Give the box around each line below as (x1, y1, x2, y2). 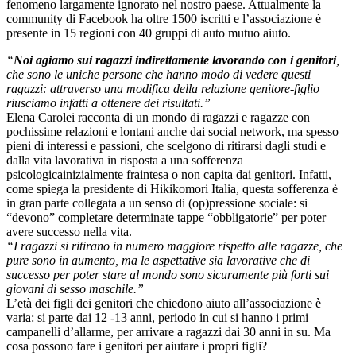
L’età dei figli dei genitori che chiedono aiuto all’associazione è (6, 296, 321, 311)
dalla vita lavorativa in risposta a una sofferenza (6, 153, 243, 168)
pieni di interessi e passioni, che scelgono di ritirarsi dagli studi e (6, 139, 326, 153)
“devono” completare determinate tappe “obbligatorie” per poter (6, 211, 326, 225)
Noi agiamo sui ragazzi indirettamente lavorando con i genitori (14, 53, 336, 68)
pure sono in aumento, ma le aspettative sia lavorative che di (6, 253, 310, 268)
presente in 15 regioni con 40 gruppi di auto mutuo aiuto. (6, 26, 291, 41)
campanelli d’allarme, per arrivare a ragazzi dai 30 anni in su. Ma (6, 325, 331, 339)
